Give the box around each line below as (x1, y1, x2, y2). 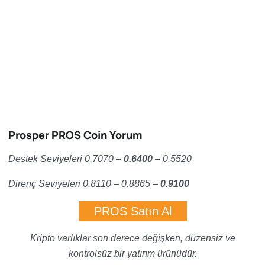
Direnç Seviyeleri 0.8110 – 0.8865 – (8, 179, 160, 189)
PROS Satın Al (93, 205, 172, 218)
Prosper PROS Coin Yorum (8, 128, 142, 142)
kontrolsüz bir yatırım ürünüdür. (68, 248, 197, 258)
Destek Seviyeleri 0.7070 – (8, 154, 124, 164)
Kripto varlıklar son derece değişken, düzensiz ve (30, 233, 235, 243)
